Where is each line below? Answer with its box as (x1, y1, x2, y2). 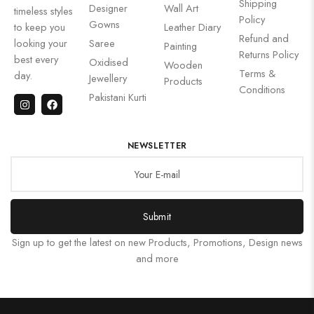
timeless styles (14, 4, 73, 18)
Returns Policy (239, 47, 299, 62)
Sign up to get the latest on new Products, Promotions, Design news (11, 235, 303, 250)
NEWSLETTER (127, 139, 187, 152)
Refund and (239, 31, 289, 46)
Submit (142, 210, 172, 224)
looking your (14, 36, 67, 50)
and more (135, 251, 179, 266)
